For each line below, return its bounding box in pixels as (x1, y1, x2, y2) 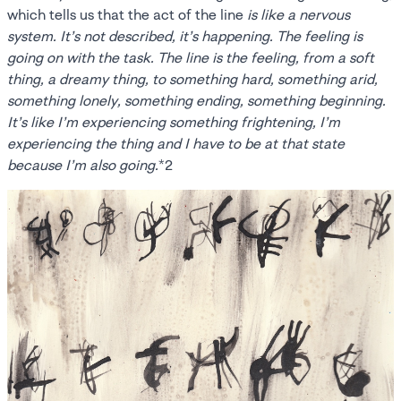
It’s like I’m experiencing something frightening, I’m (7, 113, 340, 132)
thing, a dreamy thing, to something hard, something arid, (7, 70, 378, 89)
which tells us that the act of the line (7, 5, 247, 24)
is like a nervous (247, 5, 350, 24)
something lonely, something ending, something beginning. (7, 91, 386, 110)
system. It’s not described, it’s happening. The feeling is (7, 27, 363, 46)
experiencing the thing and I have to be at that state (7, 134, 345, 153)
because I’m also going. (7, 156, 158, 175)
